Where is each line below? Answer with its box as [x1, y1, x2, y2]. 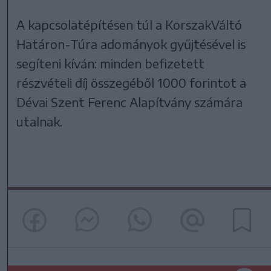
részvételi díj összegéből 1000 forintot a [16, 74, 247, 90]
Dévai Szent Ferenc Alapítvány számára [16, 94, 243, 109]
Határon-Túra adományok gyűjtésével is [16, 36, 246, 51]
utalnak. [16, 113, 63, 129]
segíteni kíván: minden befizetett [16, 55, 205, 71]
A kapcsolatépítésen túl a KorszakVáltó [16, 16, 243, 32]
